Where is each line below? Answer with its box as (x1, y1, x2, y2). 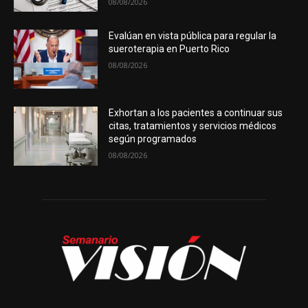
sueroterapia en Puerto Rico (109, 43, 230, 55)
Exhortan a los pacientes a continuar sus (109, 107, 283, 119)
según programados (109, 133, 197, 145)
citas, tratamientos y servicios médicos (109, 120, 277, 132)
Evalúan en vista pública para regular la (109, 30, 277, 42)
